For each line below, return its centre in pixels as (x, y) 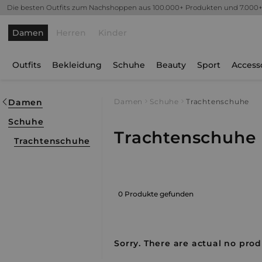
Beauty (171, 65)
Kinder (113, 33)
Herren (71, 33)
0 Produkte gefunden (156, 194)
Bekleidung (77, 65)
